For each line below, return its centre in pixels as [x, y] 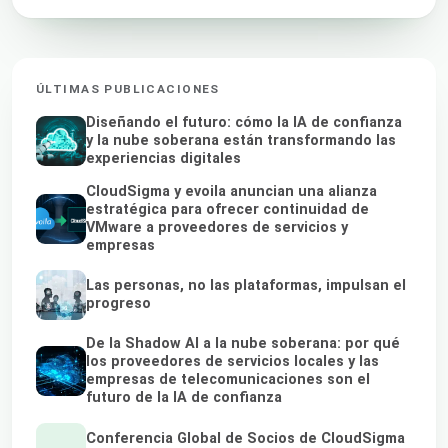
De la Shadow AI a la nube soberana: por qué [243, 344]
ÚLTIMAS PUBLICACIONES [128, 89]
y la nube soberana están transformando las [241, 140]
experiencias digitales [163, 158]
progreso [118, 304]
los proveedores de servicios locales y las [232, 362]
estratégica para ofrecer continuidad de [227, 210]
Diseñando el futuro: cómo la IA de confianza [244, 122]
